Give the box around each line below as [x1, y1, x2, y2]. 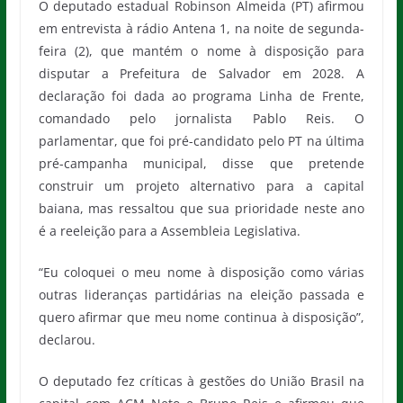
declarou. [38, 330, 95, 348]
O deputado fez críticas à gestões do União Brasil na [38, 372, 365, 390]
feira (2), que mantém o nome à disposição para [38, 41, 365, 59]
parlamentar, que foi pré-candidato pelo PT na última [38, 131, 365, 149]
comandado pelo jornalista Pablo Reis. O [38, 109, 365, 127]
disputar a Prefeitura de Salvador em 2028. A [38, 64, 365, 82]
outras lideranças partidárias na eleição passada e [38, 285, 365, 303]
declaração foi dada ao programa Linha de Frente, [38, 86, 365, 104]
